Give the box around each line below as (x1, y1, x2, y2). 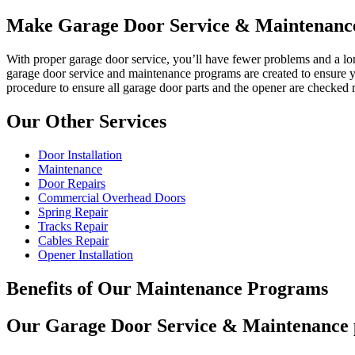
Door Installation (38, 147, 122, 162)
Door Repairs (38, 176, 105, 190)
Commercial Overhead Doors (38, 190, 185, 204)
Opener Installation (38, 247, 133, 261)
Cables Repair (38, 233, 109, 247)
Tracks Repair (38, 219, 108, 233)
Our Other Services (6, 110, 166, 132)
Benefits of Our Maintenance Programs (6, 277, 328, 299)
